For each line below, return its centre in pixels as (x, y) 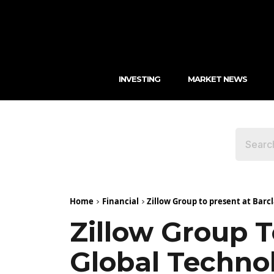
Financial (120, 201)
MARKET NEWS (217, 79)
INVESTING (139, 79)
